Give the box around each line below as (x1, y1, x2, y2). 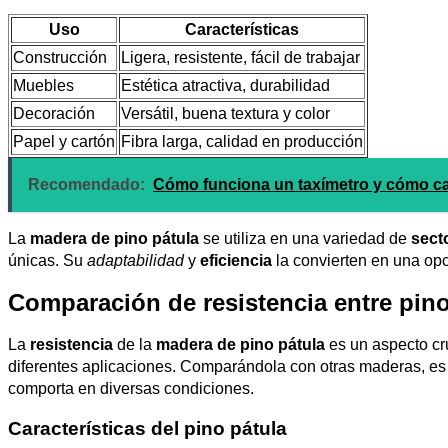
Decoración (13, 104, 95, 122)
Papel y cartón (13, 132, 115, 150)
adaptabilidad (87, 251, 184, 269)
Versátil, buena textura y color (121, 104, 330, 122)
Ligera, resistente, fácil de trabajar (121, 48, 360, 66)
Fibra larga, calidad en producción (121, 132, 363, 150)
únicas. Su (8, 251, 87, 269)
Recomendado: (28, 175, 145, 193)
